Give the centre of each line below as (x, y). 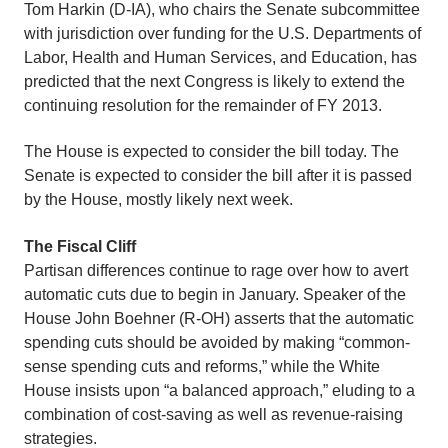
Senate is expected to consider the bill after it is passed (218, 176)
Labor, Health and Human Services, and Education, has (220, 57)
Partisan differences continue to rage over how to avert (216, 270)
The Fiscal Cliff (80, 246)
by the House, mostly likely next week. (158, 200)
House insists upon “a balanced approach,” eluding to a (219, 390)
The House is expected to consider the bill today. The (211, 152)
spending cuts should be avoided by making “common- (217, 342)
